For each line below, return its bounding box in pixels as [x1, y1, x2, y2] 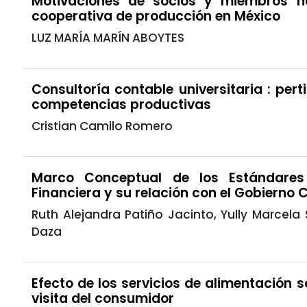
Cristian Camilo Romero [32, 117, 173, 134]
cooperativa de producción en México [32, 6, 280, 25]
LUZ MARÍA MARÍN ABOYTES [32, 29, 184, 46]
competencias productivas [32, 95, 211, 114]
